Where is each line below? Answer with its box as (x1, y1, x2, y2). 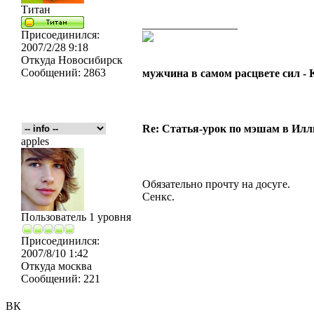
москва (55, 260, 92, 272)
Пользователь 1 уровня (21, 211, 131, 223)
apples (21, 135, 49, 147)
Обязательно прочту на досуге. (142, 178, 290, 190)
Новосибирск (55, 54, 123, 66)
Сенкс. (142, 191, 175, 203)
